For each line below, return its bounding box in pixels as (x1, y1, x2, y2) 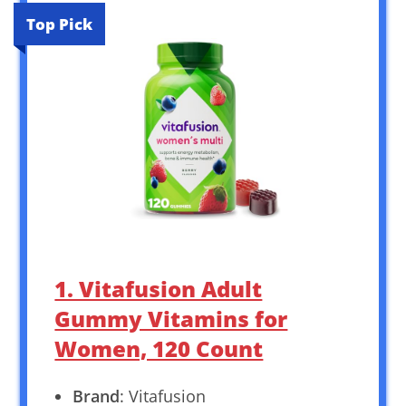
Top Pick (26, 13, 93, 34)
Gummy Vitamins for (54, 303, 288, 333)
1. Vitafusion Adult (54, 273, 263, 304)
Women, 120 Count (54, 333, 264, 363)
